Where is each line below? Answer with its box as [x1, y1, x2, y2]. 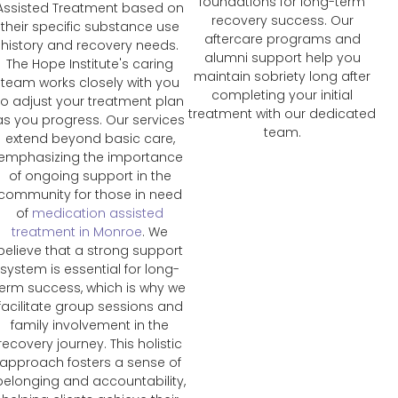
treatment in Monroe [12, 223, 143, 242]
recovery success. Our [211, 12, 354, 30]
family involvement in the [11, 316, 170, 335]
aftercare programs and [203, 30, 361, 49]
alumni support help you [203, 49, 361, 68]
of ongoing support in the [8, 167, 171, 186]
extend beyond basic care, [4, 130, 175, 148]
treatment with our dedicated [188, 105, 377, 123]
